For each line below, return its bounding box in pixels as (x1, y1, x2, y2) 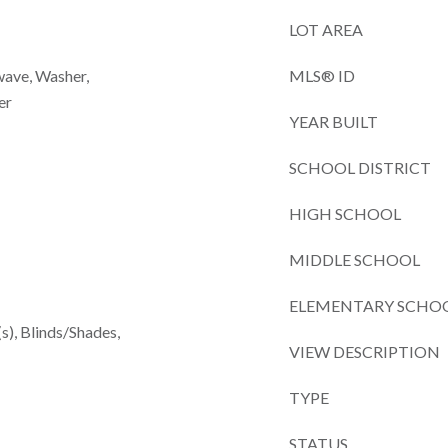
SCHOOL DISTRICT (289, 158, 431, 177)
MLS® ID (289, 66, 355, 85)
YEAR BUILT (289, 112, 378, 131)
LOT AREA (289, 20, 363, 39)
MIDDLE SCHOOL (289, 250, 420, 269)
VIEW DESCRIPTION (289, 342, 440, 361)
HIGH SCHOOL (289, 204, 401, 223)
